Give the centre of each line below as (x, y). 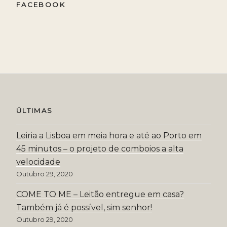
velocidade (38, 162)
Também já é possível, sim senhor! (84, 208)
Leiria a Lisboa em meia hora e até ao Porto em (109, 136)
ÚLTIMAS (35, 110)
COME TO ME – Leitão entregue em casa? (100, 195)
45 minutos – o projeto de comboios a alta (100, 149)
